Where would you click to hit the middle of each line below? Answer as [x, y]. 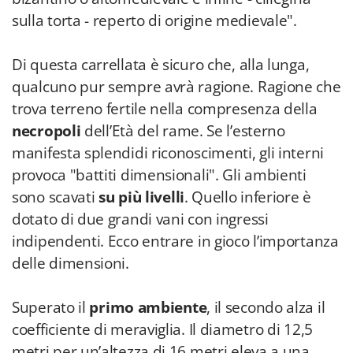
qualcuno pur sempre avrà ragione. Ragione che [176, 87]
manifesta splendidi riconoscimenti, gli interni [168, 153]
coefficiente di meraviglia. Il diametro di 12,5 [162, 329]
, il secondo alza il [266, 307]
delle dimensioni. [71, 263]
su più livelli [141, 197]
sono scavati [56, 197]
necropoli [46, 131]
